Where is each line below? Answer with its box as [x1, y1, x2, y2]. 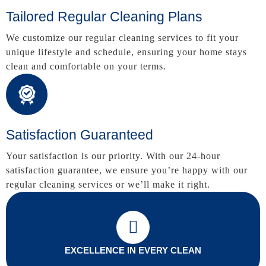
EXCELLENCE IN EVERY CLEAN [65, 245, 201, 255]
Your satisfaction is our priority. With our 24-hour [6, 150, 220, 161]
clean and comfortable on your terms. [6, 61, 166, 71]
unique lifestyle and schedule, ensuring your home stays [6, 46, 247, 57]
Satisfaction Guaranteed [6, 126, 153, 142]
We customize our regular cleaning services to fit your [6, 32, 239, 43]
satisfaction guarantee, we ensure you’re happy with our [6, 164, 248, 175]
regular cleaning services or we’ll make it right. [6, 179, 210, 189]
